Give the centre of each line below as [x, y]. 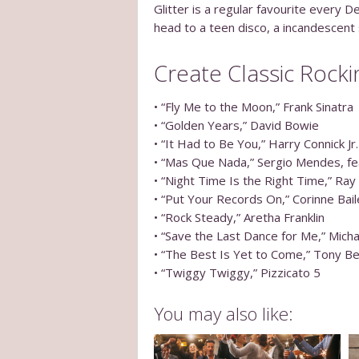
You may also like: [224, 314]
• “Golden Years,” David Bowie [236, 125]
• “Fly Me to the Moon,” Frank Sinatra [254, 107]
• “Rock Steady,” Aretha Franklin [239, 218]
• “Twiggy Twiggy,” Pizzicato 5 [237, 273]
